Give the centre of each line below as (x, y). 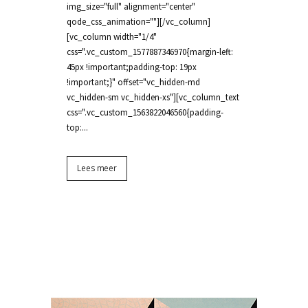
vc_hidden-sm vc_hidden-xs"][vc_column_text (153, 97)
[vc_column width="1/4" (112, 37)
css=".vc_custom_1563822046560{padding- (145, 112)
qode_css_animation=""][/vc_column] (139, 22)
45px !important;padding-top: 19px (132, 67)
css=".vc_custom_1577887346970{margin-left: (150, 52)
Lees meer (97, 168)
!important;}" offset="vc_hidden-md (133, 82)
